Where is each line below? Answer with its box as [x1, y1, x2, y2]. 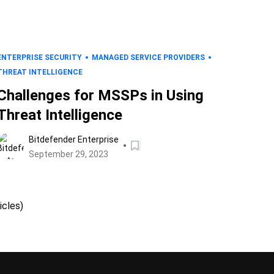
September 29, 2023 [28, 149, 108, 159]
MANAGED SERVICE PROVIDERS [91, 53, 205, 62]
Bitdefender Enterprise [28, 135, 119, 144]
